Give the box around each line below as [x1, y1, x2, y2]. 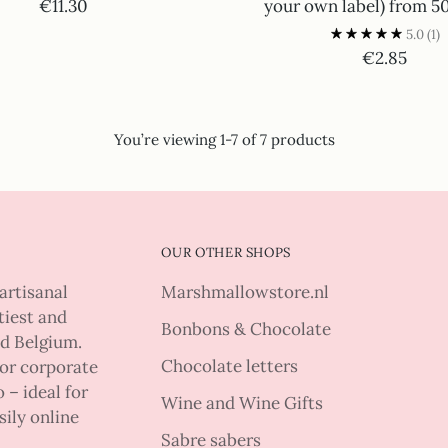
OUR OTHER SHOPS [161, 244, 292, 262]
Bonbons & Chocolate [161, 318, 332, 341]
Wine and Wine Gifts [161, 392, 324, 415]
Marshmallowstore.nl [161, 281, 330, 304]
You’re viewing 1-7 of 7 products [113, 130, 335, 150]
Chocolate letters [161, 355, 299, 378]
